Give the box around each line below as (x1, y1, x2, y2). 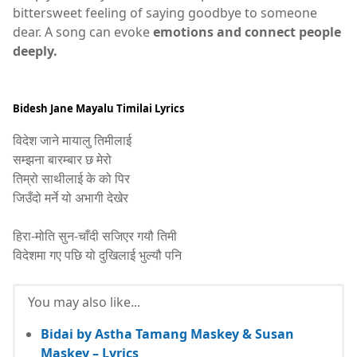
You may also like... (28, 292, 140, 311)
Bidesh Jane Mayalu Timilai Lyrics (13, 100, 184, 116)
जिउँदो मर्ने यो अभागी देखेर (13, 188, 128, 206)
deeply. (13, 42, 57, 61)
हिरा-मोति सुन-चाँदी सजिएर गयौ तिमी (13, 226, 177, 245)
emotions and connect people (153, 23, 341, 41)
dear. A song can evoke (13, 23, 153, 41)
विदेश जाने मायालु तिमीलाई (13, 131, 131, 149)
